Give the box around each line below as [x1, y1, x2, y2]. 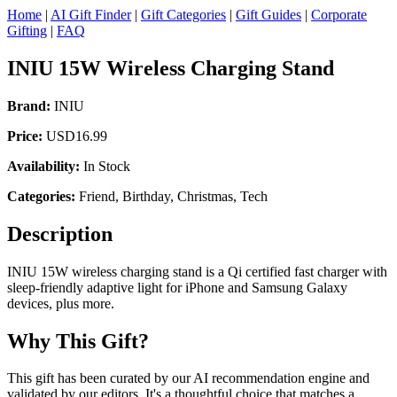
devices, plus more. [7, 295, 114, 311]
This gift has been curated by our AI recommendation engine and [7, 370, 370, 386]
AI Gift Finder [51, 7, 131, 22]
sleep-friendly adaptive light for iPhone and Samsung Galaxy [7, 279, 347, 295]
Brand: [7, 97, 51, 113]
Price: [7, 128, 43, 144]
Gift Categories [141, 7, 226, 22]
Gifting [7, 23, 47, 38]
